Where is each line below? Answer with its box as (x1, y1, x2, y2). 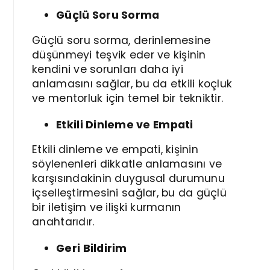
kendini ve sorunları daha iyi (32, 61, 183, 77)
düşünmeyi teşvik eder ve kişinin (32, 47, 206, 62)
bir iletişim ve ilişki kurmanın (32, 200, 181, 215)
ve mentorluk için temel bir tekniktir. (32, 90, 224, 105)
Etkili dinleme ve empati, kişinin (32, 142, 198, 157)
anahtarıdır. (32, 215, 95, 230)
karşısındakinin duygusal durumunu (32, 171, 225, 186)
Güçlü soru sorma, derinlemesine (32, 33, 211, 48)
